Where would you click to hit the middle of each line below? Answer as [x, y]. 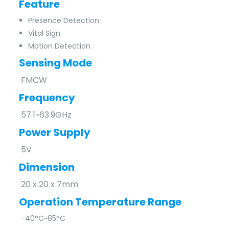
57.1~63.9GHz [42, 115]
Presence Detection [64, 20]
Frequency [45, 98]
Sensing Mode [53, 63]
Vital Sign [44, 33]
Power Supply [53, 132]
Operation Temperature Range [98, 202]
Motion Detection [59, 46]
